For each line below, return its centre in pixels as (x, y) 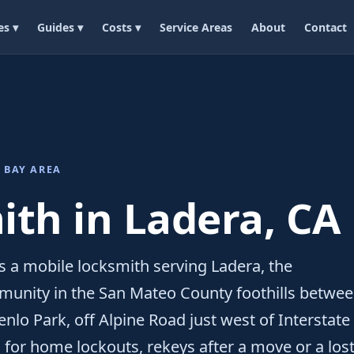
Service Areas (196, 27)
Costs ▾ (121, 27)
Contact (325, 27)
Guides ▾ (60, 27)
